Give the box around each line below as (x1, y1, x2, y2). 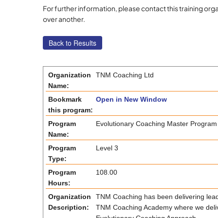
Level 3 (95, 144, 118, 152)
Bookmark (48, 95, 82, 103)
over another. (42, 15, 85, 23)
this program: (48, 106, 93, 114)
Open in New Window (95, 95, 167, 103)
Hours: (48, 179, 71, 187)
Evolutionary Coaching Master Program (95, 120, 217, 127)
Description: (48, 203, 89, 211)
